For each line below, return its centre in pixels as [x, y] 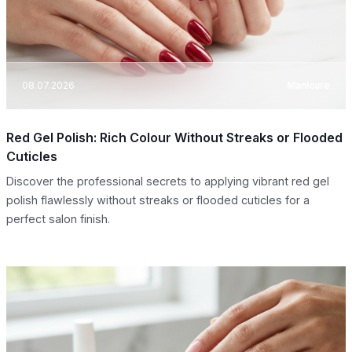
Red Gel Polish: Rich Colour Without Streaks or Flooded [174, 137]
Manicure [308, 86]
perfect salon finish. [58, 218]
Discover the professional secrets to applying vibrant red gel [168, 181]
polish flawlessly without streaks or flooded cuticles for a [158, 200]
